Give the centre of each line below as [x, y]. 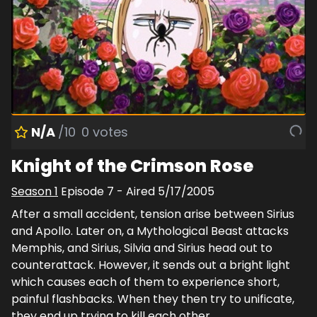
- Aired [136, 192]
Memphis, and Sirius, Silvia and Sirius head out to [142, 248]
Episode [84, 192]
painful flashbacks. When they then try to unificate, [153, 299]
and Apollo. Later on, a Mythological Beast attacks [150, 231]
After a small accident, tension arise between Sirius [153, 214]
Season [33, 192]
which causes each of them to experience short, [145, 282]
